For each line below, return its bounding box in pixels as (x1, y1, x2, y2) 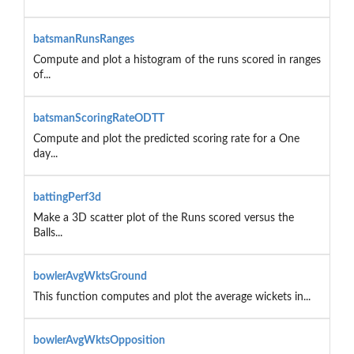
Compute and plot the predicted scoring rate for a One (32, 133, 299, 145)
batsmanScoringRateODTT (32, 112, 164, 124)
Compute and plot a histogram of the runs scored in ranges (32, 54, 321, 66)
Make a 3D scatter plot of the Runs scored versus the (32, 212, 294, 224)
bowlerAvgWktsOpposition (32, 334, 165, 346)
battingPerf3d (32, 191, 101, 203)
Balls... (32, 227, 62, 239)
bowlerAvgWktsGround (32, 270, 147, 282)
